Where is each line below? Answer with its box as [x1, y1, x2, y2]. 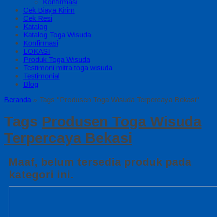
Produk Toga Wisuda [23, 55, 90, 63]
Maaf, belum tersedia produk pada [9, 156, 191, 169]
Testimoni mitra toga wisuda [23, 63, 112, 72]
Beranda [4, 95, 31, 104]
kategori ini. [9, 169, 74, 181]
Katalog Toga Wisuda [23, 31, 91, 39]
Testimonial [23, 72, 60, 80]
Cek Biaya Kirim [23, 6, 75, 14]
